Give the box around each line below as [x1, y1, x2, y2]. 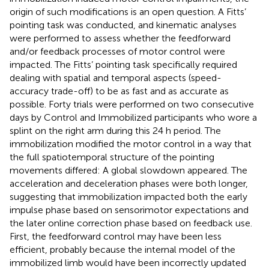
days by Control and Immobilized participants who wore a [10, 111, 257, 123]
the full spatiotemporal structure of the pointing [10, 151, 214, 163]
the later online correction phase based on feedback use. [10, 217, 252, 229]
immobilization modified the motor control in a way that [10, 138, 252, 150]
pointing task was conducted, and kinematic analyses [10, 19, 237, 31]
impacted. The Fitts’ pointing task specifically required [10, 58, 237, 70]
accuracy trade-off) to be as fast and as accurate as [10, 85, 229, 97]
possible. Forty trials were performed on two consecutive [10, 98, 254, 110]
